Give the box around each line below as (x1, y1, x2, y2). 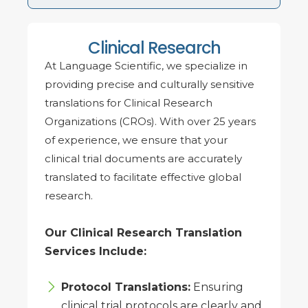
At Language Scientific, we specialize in (45, 59, 247, 73)
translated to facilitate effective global (45, 170, 241, 184)
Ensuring (190, 280, 243, 294)
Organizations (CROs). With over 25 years (45, 115, 256, 129)
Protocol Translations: (61, 280, 190, 294)
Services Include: (45, 245, 146, 258)
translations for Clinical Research (45, 96, 212, 110)
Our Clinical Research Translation (45, 226, 242, 240)
